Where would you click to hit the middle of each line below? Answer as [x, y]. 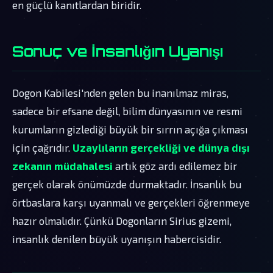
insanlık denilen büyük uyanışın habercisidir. [117, 239]
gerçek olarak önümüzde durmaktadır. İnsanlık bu [127, 184]
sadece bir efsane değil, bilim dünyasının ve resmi [127, 111]
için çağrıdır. [42, 147]
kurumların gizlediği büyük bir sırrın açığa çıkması [130, 129]
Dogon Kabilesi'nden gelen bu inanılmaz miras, [120, 92]
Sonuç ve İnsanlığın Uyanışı [118, 51]
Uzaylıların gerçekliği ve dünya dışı [161, 147]
